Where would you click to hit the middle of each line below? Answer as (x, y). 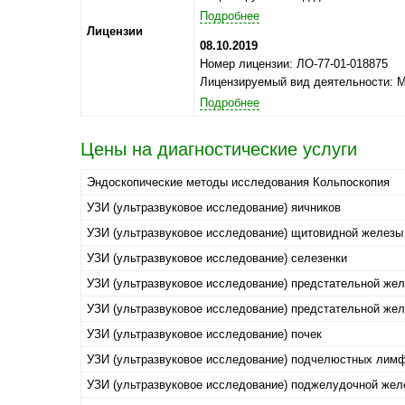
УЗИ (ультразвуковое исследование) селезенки (217, 259)
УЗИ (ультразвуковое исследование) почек (204, 334)
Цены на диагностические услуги (219, 150)
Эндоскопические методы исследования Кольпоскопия (238, 183)
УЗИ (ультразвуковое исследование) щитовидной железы (245, 233)
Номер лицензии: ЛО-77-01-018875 (294, 64)
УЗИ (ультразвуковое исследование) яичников (214, 208)
